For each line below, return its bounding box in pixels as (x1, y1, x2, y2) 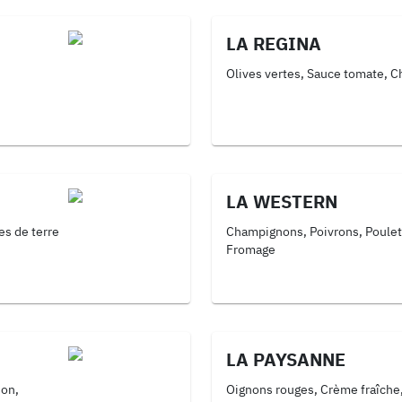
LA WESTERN (226, 189, 337, 214)
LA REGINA (226, 31, 321, 56)
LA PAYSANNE (226, 347, 345, 371)
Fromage (226, 241, 275, 258)
